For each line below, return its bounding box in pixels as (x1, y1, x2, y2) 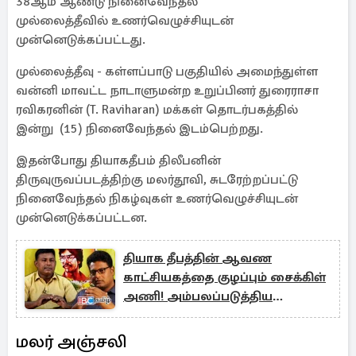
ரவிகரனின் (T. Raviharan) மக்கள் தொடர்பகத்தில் (16, 102, 298, 118)
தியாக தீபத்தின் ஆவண (123, 250, 272, 266)
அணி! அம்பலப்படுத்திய (123, 288, 273, 304)
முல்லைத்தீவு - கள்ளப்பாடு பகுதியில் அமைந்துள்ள (16, 64, 318, 79)
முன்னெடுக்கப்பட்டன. (16, 210, 147, 226)
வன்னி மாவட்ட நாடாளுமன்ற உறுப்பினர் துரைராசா (16, 83, 319, 99)
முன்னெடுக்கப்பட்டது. (16, 32, 145, 48)
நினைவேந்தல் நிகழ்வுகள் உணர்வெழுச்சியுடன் (16, 191, 298, 207)
